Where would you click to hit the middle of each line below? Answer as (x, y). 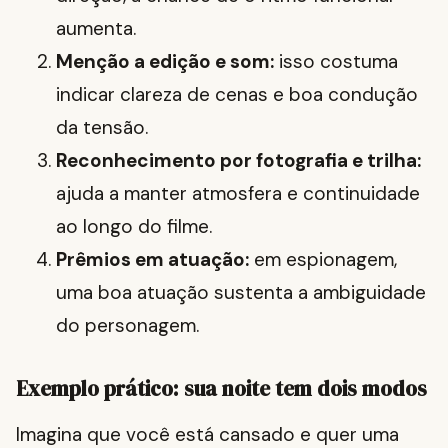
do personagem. (127, 326)
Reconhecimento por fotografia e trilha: (238, 161)
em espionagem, (323, 260)
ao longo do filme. (134, 227)
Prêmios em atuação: (152, 260)
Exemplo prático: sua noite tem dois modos (221, 389)
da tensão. (102, 128)
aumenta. (96, 29)
